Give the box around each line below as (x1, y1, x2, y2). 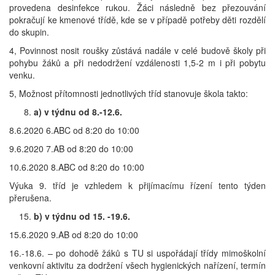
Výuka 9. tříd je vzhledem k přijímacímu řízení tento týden (9, 179, 266, 192)
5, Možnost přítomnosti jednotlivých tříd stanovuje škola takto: (9, 87, 248, 100)
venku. (9, 69, 35, 82)
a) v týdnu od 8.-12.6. (34, 106, 122, 118)
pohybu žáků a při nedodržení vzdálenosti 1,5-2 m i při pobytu (9, 56, 266, 69)
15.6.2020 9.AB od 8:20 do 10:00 (9, 228, 138, 241)
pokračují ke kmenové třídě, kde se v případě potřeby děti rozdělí (9, 14, 266, 26)
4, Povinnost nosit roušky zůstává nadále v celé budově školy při (9, 44, 266, 57)
